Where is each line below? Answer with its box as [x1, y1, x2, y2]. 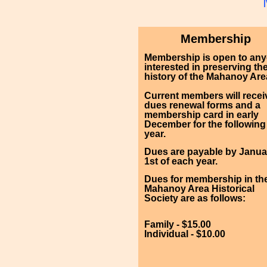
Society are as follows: [144, 193, 246, 203]
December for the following [144, 119, 266, 129]
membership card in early [144, 110, 259, 120]
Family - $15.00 [144, 219, 211, 229]
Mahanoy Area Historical [144, 184, 254, 194]
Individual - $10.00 [144, 229, 225, 239]
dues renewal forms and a [144, 100, 260, 110]
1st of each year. [144, 156, 218, 166]
